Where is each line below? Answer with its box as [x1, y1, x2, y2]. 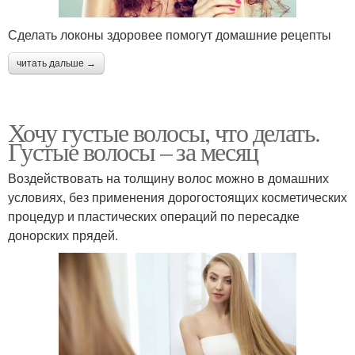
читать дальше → [17, 58, 96, 70]
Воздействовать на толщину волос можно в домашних [8, 169, 329, 188]
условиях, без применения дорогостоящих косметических [8, 188, 347, 207]
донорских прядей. [8, 226, 118, 245]
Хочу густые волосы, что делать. [8, 115, 320, 150]
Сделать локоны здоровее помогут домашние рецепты [8, 25, 331, 44]
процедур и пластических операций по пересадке [8, 207, 300, 226]
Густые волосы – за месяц [8, 134, 258, 169]
